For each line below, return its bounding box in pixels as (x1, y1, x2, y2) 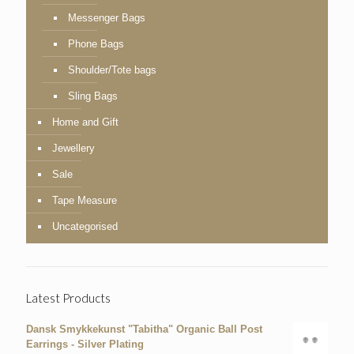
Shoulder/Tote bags (68, 64, 156, 77)
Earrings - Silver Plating (26, 338, 144, 351)
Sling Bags (68, 90, 118, 103)
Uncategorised (52, 220, 118, 233)
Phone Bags (68, 38, 124, 51)
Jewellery (52, 142, 95, 155)
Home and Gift (52, 116, 119, 129)
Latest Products (26, 291, 111, 306)
